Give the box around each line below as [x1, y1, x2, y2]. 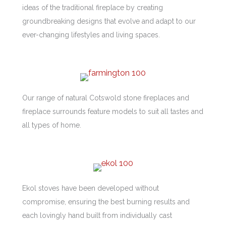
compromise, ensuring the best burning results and [22, 198, 190, 206]
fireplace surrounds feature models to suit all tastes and [22, 107, 203, 116]
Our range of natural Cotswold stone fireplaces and [22, 93, 189, 102]
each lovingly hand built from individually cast [22, 211, 172, 220]
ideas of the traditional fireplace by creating [22, 3, 163, 12]
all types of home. [22, 121, 81, 129]
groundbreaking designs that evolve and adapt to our [22, 17, 196, 25]
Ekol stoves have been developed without [22, 184, 159, 193]
